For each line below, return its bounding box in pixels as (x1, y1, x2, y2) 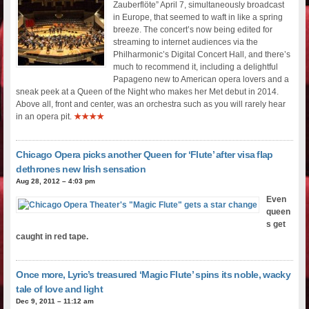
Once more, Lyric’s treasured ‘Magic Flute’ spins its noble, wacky (16, 268, 290, 280)
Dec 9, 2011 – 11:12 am (16, 297, 94, 305)
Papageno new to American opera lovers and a (113, 74, 290, 84)
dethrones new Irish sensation (16, 163, 146, 175)
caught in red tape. (16, 231, 89, 241)
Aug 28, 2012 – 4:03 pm (16, 177, 96, 185)
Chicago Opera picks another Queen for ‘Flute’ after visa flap (16, 148, 273, 160)
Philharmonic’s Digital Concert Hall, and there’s (113, 49, 291, 59)
